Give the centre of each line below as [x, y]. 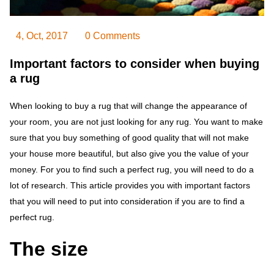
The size [49, 249]
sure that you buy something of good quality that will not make [129, 138]
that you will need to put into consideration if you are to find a [127, 202]
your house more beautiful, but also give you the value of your [129, 154]
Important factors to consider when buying [135, 64]
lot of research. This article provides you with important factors [130, 186]
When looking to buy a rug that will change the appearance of [128, 106]
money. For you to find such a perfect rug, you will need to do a [132, 170]
